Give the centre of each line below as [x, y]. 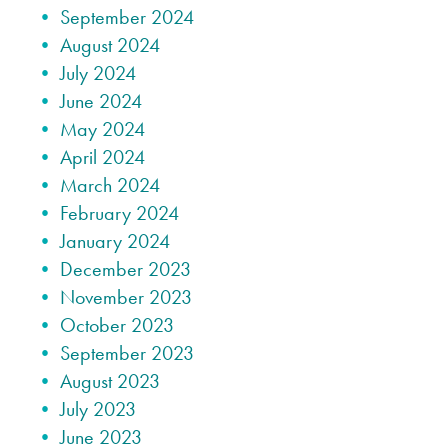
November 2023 [126, 297]
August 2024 [110, 45]
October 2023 [117, 325]
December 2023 [125, 269]
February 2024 [119, 213]
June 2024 [101, 101]
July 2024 [98, 73]
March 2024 [110, 185]
